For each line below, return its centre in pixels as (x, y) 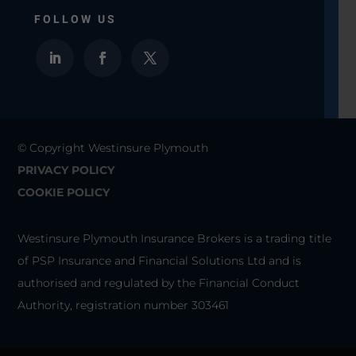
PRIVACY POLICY (66, 170)
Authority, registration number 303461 (124, 305)
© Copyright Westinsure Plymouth (113, 147)
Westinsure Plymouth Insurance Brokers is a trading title (175, 238)
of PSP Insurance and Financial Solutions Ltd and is (160, 260)
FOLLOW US (75, 20)
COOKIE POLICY (64, 192)
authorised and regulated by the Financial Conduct (159, 282)
